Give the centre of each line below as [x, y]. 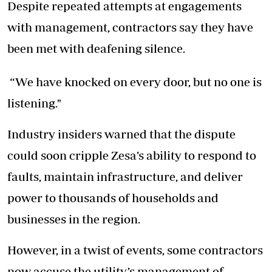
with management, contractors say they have [130, 27]
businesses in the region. [74, 219]
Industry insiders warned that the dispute [121, 134]
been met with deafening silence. [96, 49]
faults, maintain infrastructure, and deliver [125, 177]
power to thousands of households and [113, 198]
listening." [34, 103]
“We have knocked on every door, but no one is [134, 82]
